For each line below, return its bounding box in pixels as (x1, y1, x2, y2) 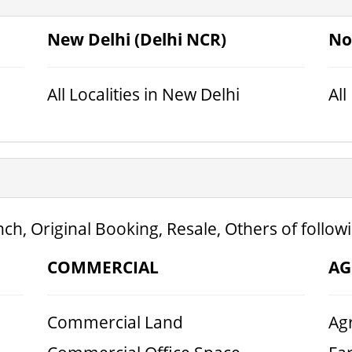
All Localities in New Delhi (46, 83, 240, 105)
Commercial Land (46, 311, 183, 333)
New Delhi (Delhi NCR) (46, 28, 226, 50)
